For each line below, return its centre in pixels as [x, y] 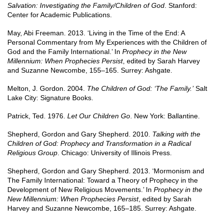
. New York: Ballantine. [165, 116]
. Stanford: [181, 5]
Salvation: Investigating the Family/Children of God [86, 5]
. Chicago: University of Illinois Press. [115, 153]
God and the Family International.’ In [65, 52]
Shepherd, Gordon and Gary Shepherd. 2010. [80, 134]
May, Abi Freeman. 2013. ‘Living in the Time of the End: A [96, 33]
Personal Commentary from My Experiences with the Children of [107, 42]
